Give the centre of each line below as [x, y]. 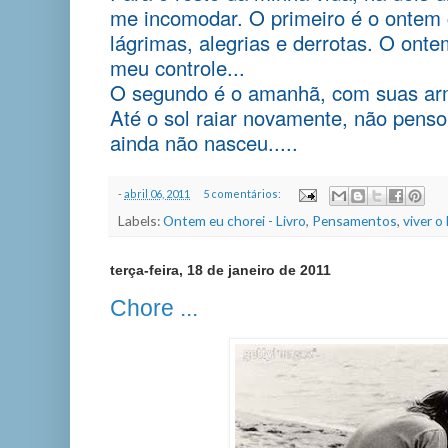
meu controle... [177, 67]
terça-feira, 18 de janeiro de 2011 [220, 270]
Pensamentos [354, 221]
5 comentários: [242, 194]
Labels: [140, 221]
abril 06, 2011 [157, 194]
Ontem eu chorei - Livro [234, 221]
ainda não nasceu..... [204, 142]
